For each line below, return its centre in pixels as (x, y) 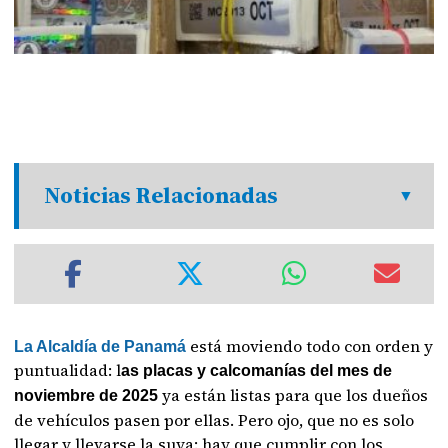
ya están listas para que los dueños (293, 395)
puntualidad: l (68, 370)
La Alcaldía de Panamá (100, 346)
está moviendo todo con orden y (310, 346)
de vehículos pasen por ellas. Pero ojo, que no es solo (214, 420)
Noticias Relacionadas (161, 195)
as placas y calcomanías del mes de (257, 370)
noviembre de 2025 (86, 395)
